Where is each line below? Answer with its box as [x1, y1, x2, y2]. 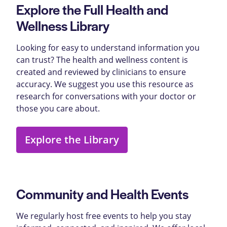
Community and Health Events [16, 183, 188, 203]
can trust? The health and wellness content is [16, 54, 188, 65]
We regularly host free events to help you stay [16, 210, 191, 221]
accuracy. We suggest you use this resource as [16, 78, 194, 89]
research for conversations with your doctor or [16, 90, 196, 101]
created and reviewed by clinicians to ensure [16, 66, 186, 77]
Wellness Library [16, 15, 109, 35]
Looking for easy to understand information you [16, 42, 200, 53]
